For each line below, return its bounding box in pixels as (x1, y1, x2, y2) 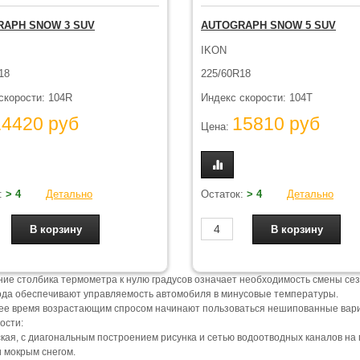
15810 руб (232, 113, 320, 135)
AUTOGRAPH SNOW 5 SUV (201, 19, 336, 31)
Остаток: (201, 187, 247, 200)
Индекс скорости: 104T (201, 91, 313, 104)
